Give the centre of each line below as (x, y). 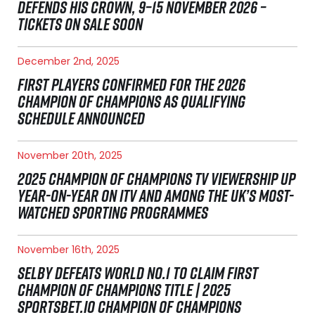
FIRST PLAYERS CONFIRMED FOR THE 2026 (131, 85)
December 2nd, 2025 (69, 62)
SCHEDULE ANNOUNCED (81, 118)
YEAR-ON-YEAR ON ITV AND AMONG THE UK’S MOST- (156, 196)
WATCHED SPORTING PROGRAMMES (113, 213)
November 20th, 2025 (70, 156)
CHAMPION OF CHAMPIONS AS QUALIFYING (131, 102)
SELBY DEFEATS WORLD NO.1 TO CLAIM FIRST (138, 273)
